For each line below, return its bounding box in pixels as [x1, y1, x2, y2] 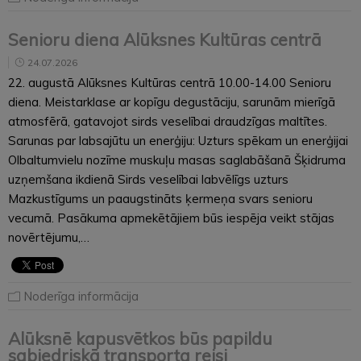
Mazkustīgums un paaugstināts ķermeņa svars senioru [8, 190, 313, 206]
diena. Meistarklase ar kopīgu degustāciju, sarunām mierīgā [8, 93, 335, 110]
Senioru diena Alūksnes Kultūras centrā [8, 28, 322, 50]
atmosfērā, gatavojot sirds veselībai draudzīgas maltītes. [8, 113, 327, 129]
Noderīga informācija [23, 288, 139, 304]
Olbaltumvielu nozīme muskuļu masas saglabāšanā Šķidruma [8, 151, 346, 168]
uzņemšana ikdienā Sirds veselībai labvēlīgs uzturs [8, 171, 288, 187]
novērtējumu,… [8, 229, 89, 245]
